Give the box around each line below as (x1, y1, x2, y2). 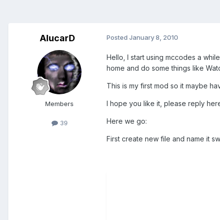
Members (45, 100, 74, 108)
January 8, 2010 (129, 33, 178, 42)
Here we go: (107, 117, 147, 126)
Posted (107, 33, 129, 42)
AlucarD (40, 33, 75, 44)
